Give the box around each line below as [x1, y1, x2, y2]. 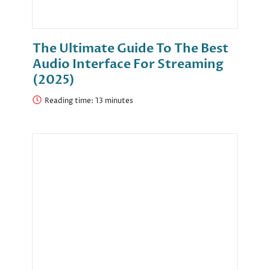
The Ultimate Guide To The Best [33, 40, 228, 58]
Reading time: [45, 96, 95, 107]
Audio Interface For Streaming [33, 55, 224, 74]
